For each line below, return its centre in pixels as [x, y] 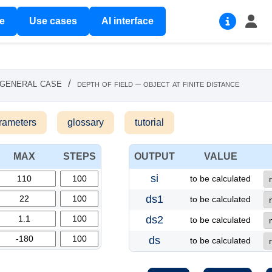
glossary [86, 122]
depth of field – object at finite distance [158, 83]
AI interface [127, 21]
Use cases [53, 21]
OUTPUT [154, 156]
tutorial [149, 122]
